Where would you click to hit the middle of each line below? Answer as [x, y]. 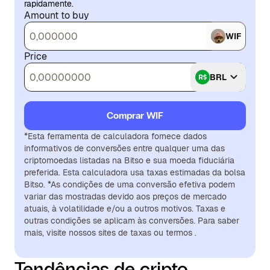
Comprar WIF [135, 115]
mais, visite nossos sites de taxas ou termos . [110, 233]
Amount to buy [57, 15]
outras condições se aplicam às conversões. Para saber [132, 221]
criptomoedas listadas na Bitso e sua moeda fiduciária [129, 160]
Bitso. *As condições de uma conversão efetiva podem [130, 184]
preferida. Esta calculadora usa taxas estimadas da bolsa [135, 172]
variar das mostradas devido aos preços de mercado [125, 196]
